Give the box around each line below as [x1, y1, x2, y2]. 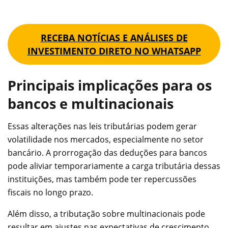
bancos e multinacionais [8, 94, 174, 113]
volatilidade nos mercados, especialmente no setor [8, 134, 204, 146]
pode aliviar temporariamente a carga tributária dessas [8, 160, 220, 172]
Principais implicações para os [8, 75, 212, 95]
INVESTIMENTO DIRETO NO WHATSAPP [27, 45, 201, 58]
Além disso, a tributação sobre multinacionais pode [8, 208, 205, 220]
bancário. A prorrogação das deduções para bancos [8, 147, 207, 159]
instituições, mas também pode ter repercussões [8, 174, 196, 185]
